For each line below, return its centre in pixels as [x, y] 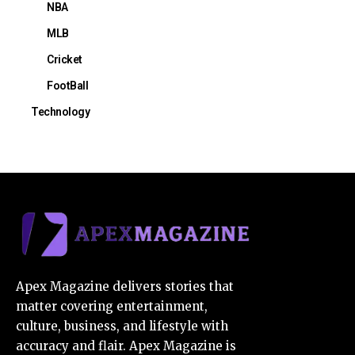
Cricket [65, 59]
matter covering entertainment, [112, 306]
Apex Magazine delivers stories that [125, 286]
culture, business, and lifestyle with [122, 326]
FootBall [67, 85]
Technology [60, 111]
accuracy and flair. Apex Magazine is [126, 345]
